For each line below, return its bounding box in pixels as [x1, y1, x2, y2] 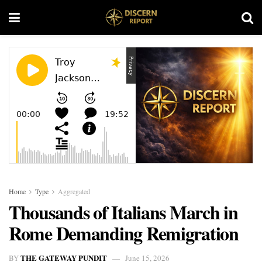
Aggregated [58, 187, 90, 196]
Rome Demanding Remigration [9, 219, 239, 247]
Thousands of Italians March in [9, 198, 238, 226]
